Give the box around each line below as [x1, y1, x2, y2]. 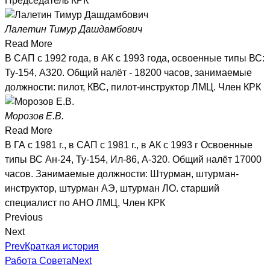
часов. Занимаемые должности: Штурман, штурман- [5, 169, 239, 180]
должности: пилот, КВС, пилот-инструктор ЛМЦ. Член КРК [5, 82, 261, 93]
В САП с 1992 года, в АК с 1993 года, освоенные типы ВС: [5, 53, 265, 64]
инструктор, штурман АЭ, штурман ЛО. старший [5, 183, 219, 194]
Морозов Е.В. [5, 111, 64, 122]
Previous [5, 212, 43, 223]
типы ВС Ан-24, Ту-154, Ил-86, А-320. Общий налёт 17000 [5, 154, 262, 165]
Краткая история [25, 241, 99, 252]
